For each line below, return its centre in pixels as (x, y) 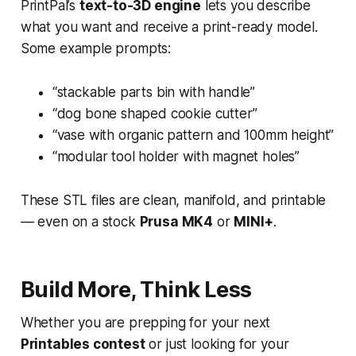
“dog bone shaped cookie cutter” (155, 114)
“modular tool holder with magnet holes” (176, 157)
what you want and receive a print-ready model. (169, 27)
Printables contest (83, 344)
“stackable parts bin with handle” (154, 93)
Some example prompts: (96, 49)
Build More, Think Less (136, 290)
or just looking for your (217, 344)
